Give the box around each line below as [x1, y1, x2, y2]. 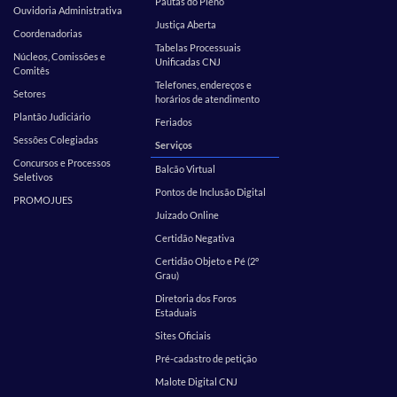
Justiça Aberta [155, 19, 216, 30]
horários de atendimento [155, 93, 260, 105]
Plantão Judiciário [13, 111, 90, 122]
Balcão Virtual [155, 163, 215, 175]
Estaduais [155, 307, 197, 318]
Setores [13, 88, 46, 99]
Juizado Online [155, 209, 219, 221]
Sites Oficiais [155, 330, 211, 341]
